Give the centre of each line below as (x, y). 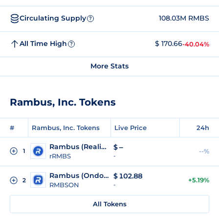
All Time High (43, 44)
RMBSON (64, 185)
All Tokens (109, 204)
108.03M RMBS (184, 18)
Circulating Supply (53, 18)
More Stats (109, 66)
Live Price (131, 127)
